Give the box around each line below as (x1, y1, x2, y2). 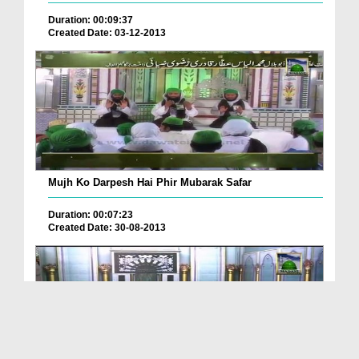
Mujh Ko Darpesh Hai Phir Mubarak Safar (48, 176, 252, 189)
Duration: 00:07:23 (48, 209, 133, 221)
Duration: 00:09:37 (48, 14, 133, 26)
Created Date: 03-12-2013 (48, 27, 166, 39)
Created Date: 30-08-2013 (48, 222, 166, 234)
